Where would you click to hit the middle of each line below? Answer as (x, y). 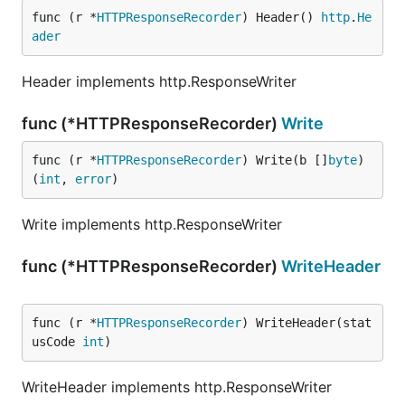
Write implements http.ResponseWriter (152, 224)
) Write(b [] (285, 160)
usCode (57, 342)
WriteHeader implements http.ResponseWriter (177, 387)
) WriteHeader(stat (306, 323)
